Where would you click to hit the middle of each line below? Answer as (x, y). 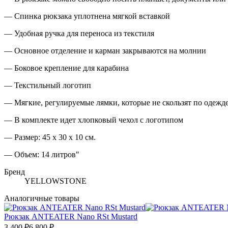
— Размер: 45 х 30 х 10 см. (50, 137)
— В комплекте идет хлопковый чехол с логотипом (94, 120)
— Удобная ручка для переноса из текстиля (79, 33)
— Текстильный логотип (48, 85)
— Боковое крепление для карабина (66, 68)
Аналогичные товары (42, 198)
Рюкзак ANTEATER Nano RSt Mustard (71, 216)
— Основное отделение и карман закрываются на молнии (105, 50)
